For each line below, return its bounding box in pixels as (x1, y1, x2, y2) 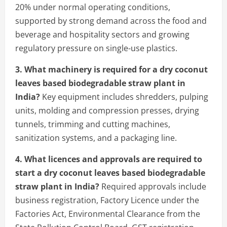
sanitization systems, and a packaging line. (15, 132, 177, 143)
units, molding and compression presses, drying (15, 104, 199, 116)
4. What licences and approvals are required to (15, 153, 202, 165)
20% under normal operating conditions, (15, 1, 170, 13)
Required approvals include (99, 180, 206, 192)
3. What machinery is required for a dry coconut (15, 63, 208, 75)
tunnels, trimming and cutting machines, (15, 118, 170, 130)
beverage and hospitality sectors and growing (15, 28, 190, 40)
